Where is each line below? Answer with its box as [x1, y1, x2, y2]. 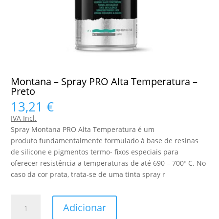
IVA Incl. [11, 113, 37, 123]
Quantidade [10, 195, 50, 204]
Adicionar [63, 201, 106, 215]
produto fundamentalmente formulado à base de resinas [11, 135, 199, 145]
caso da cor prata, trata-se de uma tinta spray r [11, 169, 166, 179]
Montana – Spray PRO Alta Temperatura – [11, 74, 198, 88]
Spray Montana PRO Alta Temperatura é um [11, 124, 155, 134]
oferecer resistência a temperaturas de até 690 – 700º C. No [11, 158, 206, 168]
